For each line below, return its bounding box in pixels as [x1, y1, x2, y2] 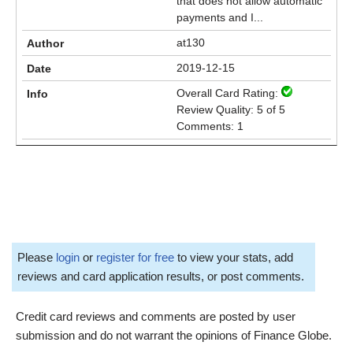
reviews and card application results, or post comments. [17, 269, 304, 283]
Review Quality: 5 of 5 [176, 103, 285, 116]
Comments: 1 [176, 120, 243, 132]
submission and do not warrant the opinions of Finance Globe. [16, 328, 332, 342]
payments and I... [176, 11, 263, 24]
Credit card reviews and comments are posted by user [16, 309, 295, 323]
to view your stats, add [174, 250, 293, 264]
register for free [96, 250, 174, 264]
